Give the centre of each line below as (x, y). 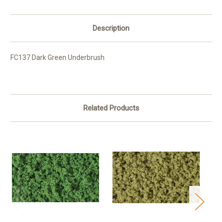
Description (111, 28)
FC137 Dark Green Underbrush (57, 58)
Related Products (111, 108)
